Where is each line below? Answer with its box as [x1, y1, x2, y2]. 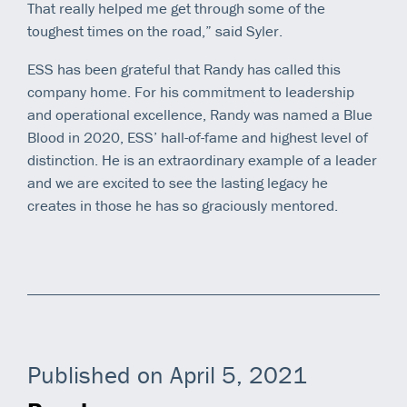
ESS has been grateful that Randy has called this [27, 58, 341, 79]
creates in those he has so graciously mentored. [27, 194, 338, 215]
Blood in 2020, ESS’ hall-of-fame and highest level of [27, 126, 368, 147]
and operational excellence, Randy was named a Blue [27, 104, 372, 124]
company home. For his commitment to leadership [27, 81, 354, 102]
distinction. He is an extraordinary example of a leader [27, 149, 377, 170]
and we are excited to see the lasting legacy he [27, 172, 328, 193]
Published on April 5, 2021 [27, 359, 307, 390]
